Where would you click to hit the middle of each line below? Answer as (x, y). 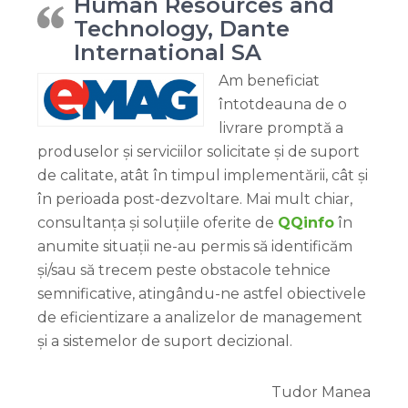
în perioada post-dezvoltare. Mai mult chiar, (195, 199)
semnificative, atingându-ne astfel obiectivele (202, 293)
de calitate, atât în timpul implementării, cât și (203, 175)
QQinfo (306, 222)
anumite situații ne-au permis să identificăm (195, 246)
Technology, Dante (182, 28)
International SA (168, 52)
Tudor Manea (321, 392)
